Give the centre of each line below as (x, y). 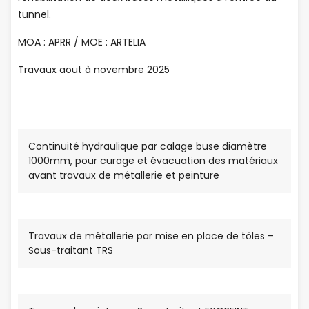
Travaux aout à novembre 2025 (94, 70)
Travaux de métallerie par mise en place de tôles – (151, 236)
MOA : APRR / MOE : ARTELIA (82, 42)
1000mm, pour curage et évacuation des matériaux (153, 161)
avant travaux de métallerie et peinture (124, 175)
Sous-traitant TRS (71, 250)
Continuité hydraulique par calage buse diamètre (148, 146)
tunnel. (34, 14)
